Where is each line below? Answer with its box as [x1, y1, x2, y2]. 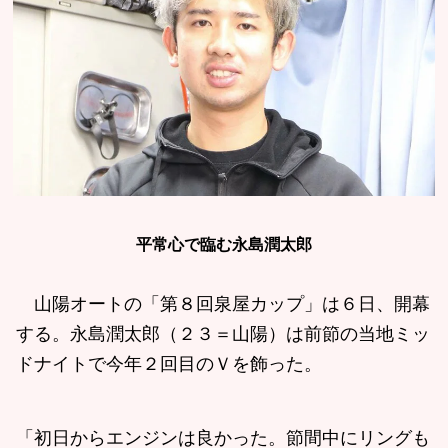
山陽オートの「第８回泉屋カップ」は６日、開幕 [16, 293, 430, 314]
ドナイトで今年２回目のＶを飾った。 [16, 353, 322, 374]
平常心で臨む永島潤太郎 [136, 235, 312, 253]
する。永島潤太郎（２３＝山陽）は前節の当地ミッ [16, 323, 430, 344]
